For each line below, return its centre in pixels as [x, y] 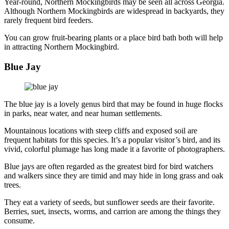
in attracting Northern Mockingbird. [62, 47]
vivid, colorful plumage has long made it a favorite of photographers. [114, 149]
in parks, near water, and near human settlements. [83, 113]
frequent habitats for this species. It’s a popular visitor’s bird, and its [112, 140]
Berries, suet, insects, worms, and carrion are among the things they [112, 211]
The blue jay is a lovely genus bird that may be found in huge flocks [113, 104]
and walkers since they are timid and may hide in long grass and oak [114, 175]
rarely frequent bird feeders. [49, 20]
